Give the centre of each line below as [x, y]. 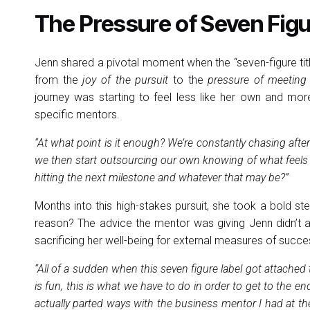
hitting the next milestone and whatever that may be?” [162, 177]
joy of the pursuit [126, 80]
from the [59, 80]
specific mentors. [79, 115]
